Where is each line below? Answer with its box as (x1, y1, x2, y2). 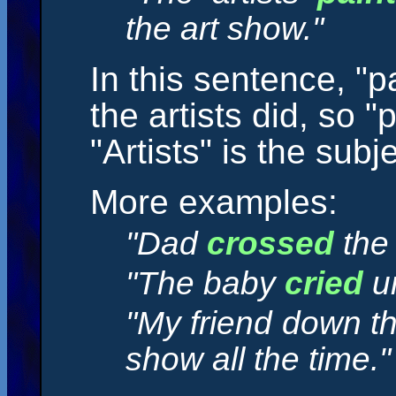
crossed (207, 225, 334, 262)
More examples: (90, 183, 338, 221)
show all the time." (126, 341, 391, 377)
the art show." (126, 11, 324, 47)
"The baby (126, 265, 285, 301)
